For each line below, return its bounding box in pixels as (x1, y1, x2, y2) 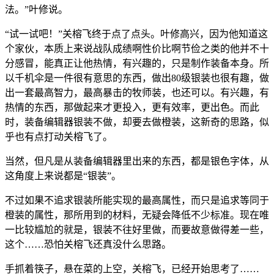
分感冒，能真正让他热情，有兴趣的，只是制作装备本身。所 (5, 57, 269, 68)
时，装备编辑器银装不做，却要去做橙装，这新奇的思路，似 (5, 116, 269, 127)
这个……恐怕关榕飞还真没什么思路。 (5, 239, 171, 250)
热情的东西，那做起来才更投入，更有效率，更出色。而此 (5, 102, 259, 113)
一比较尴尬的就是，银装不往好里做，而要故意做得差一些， (5, 224, 269, 235)
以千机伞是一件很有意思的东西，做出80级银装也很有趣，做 (5, 72, 269, 83)
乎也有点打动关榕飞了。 (5, 131, 113, 142)
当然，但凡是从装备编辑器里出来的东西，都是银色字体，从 (5, 155, 269, 166)
